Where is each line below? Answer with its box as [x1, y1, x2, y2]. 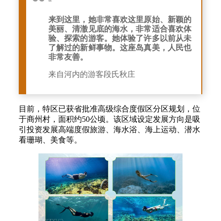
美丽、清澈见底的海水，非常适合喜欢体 [48, 25, 191, 34]
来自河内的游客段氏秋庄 [48, 70, 135, 79]
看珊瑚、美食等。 [19, 136, 82, 145]
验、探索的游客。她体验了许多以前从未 [48, 34, 191, 43]
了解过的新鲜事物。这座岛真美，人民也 [48, 43, 191, 52]
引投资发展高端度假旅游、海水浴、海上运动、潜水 [19, 125, 200, 134]
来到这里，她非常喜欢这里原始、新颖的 [48, 15, 191, 24]
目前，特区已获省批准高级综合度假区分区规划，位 [19, 105, 200, 113]
